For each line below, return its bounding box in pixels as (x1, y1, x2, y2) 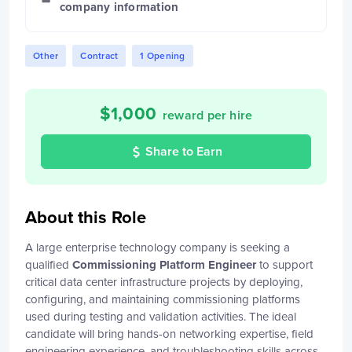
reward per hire (162, 108, 253, 123)
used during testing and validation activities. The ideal (25, 310, 296, 324)
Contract (80, 50, 119, 61)
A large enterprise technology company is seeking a (25, 240, 290, 255)
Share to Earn (145, 144, 222, 159)
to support (256, 258, 313, 272)
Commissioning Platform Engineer (72, 258, 256, 272)
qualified (25, 258, 72, 272)
